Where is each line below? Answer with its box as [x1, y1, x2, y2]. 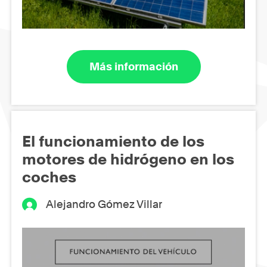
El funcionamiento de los [22, 132, 204, 151]
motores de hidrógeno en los [22, 150, 234, 169]
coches [22, 168, 76, 187]
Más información [89, 60, 178, 73]
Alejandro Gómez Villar [46, 198, 163, 211]
